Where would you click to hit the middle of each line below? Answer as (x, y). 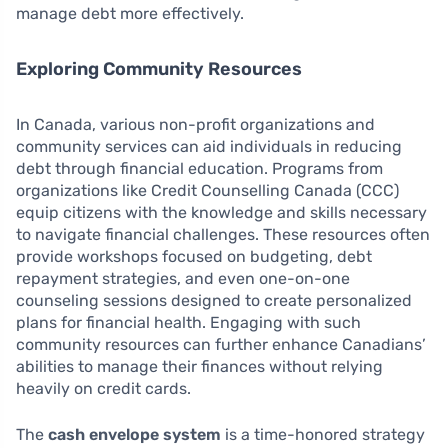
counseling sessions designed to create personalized (214, 300)
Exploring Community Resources (159, 69)
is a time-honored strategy (323, 434)
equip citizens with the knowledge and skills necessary (221, 212)
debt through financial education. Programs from (199, 168)
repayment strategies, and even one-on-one (183, 278)
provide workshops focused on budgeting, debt (194, 256)
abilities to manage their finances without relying (199, 366)
